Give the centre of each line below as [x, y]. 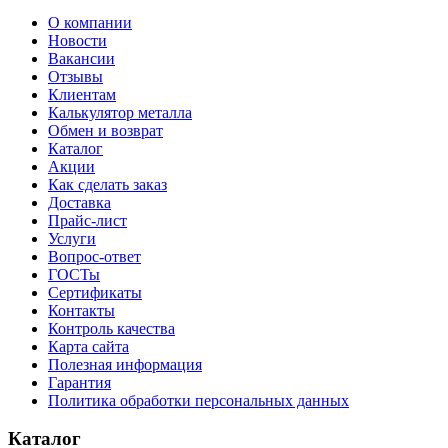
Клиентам [82, 94]
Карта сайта [88, 346]
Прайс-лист [87, 220]
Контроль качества [111, 328]
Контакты [81, 310]
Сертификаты [95, 292]
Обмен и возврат [105, 130]
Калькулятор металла [120, 112]
